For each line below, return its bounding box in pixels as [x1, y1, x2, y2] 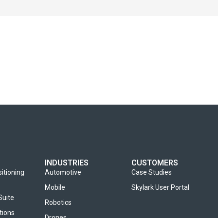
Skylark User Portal [131, 183, 189, 191]
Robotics [44, 199, 72, 206]
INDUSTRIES [44, 158, 89, 167]
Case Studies [131, 168, 172, 176]
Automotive [44, 168, 81, 176]
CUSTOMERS [131, 158, 178, 167]
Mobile [44, 183, 65, 191]
